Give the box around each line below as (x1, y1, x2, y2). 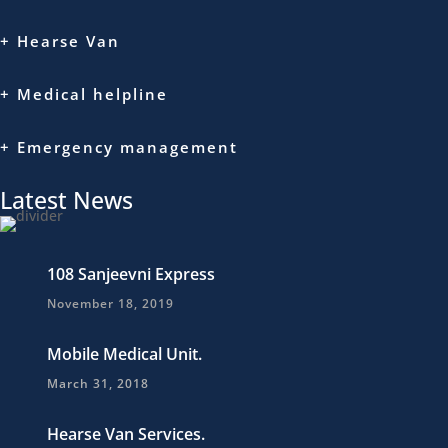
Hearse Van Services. (47, 423, 205, 446)
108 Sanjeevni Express (47, 263, 215, 286)
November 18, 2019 (47, 295, 174, 313)
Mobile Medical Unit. (47, 343, 202, 366)
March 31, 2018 (47, 375, 149, 393)
